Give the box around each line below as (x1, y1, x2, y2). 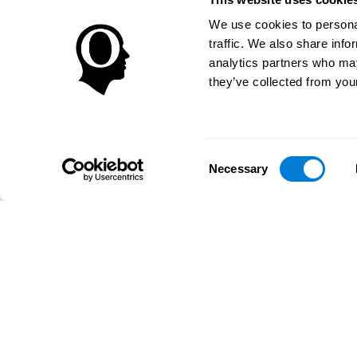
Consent (208, 151, 253, 166)
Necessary (209, 162, 269, 175)
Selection (208, 171, 257, 185)
